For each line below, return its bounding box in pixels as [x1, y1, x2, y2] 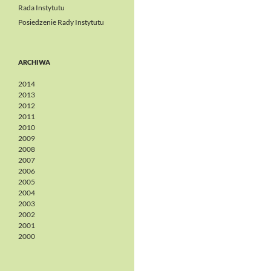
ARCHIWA [18, 58, 50, 66]
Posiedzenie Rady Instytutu [18, 18, 104, 27]
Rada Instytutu [18, 3, 65, 12]
